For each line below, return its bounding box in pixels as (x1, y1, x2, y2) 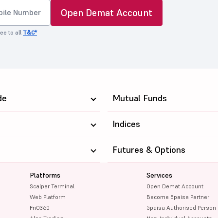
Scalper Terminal (30, 182, 75, 190)
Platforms (30, 170, 61, 180)
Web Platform (30, 193, 66, 200)
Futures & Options (112, 144, 185, 155)
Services (146, 170, 172, 180)
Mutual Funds (112, 92, 167, 104)
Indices (112, 118, 140, 129)
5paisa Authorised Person (146, 203, 216, 211)
